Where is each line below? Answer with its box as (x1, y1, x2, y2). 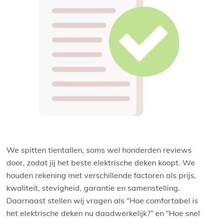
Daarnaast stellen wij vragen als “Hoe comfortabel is (6, 196, 199, 206)
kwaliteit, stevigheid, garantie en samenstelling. (6, 183, 181, 193)
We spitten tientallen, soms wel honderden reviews (6, 145, 192, 155)
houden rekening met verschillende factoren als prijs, (6, 170, 197, 181)
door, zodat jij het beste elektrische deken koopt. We (6, 158, 196, 168)
